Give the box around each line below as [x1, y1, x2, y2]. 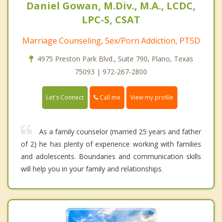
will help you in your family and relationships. [21, 164, 163, 174]
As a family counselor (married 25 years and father [39, 127, 201, 137]
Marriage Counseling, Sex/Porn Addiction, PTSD [22, 35, 200, 46]
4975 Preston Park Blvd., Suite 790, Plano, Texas [37, 54, 193, 63]
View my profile [130, 93, 173, 102]
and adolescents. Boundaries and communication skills [21, 152, 201, 162]
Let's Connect [46, 93, 84, 102]
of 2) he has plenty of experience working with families [21, 139, 201, 149]
